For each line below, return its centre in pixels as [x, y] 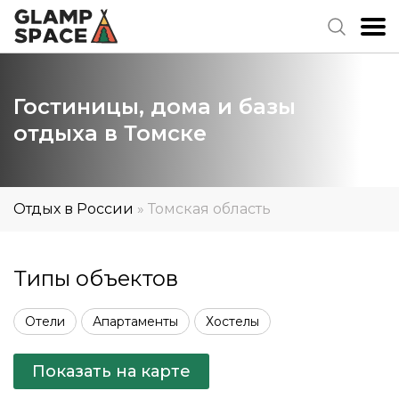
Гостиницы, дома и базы [155, 106]
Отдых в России [73, 209]
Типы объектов [96, 278]
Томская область [209, 209]
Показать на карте [111, 371]
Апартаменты [135, 322]
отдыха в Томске [110, 133]
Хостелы [232, 322]
